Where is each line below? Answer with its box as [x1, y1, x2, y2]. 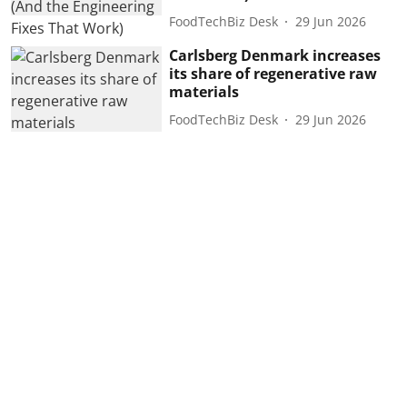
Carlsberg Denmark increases [169, 45, 382, 66]
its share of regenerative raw [169, 64, 378, 84]
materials [169, 82, 240, 103]
